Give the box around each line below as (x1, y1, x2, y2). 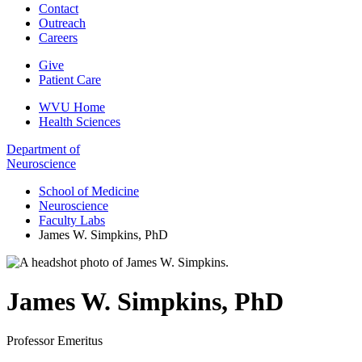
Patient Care (39, 72, 101, 86)
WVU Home (39, 99, 105, 114)
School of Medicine (39, 183, 139, 198)
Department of (6, 141, 80, 156)
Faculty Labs (39, 213, 105, 227)
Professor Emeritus (6, 334, 103, 348)
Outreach (39, 15, 86, 30)
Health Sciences (39, 114, 120, 128)
